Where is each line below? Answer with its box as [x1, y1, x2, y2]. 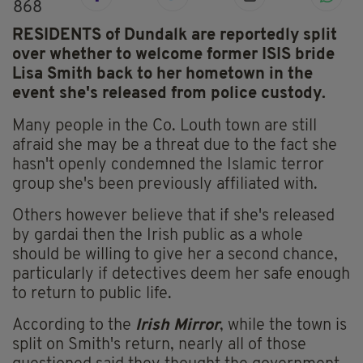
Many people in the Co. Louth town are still [12, 118, 317, 135]
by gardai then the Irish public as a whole [12, 228, 303, 245]
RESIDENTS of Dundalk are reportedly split [12, 28, 337, 45]
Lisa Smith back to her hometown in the [12, 66, 313, 83]
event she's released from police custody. [12, 86, 326, 103]
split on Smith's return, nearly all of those [12, 337, 306, 354]
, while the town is [220, 318, 347, 335]
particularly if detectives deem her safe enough [12, 267, 350, 284]
